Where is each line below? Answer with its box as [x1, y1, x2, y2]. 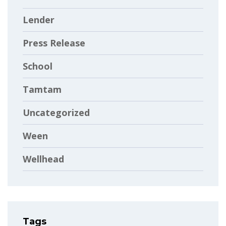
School [23, 60, 52, 72]
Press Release [23, 36, 85, 49]
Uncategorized [23, 106, 90, 119]
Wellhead [23, 152, 64, 165]
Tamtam [23, 83, 62, 95]
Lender [23, 13, 54, 26]
